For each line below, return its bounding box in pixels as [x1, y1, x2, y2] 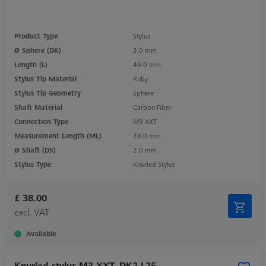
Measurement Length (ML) [14, 130, 102, 141]
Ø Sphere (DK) [14, 45, 61, 55]
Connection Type [14, 116, 68, 126]
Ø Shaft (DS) [14, 144, 56, 155]
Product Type [14, 30, 58, 41]
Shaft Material [14, 102, 62, 112]
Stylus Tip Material [14, 73, 77, 84]
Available [26, 228, 56, 239]
